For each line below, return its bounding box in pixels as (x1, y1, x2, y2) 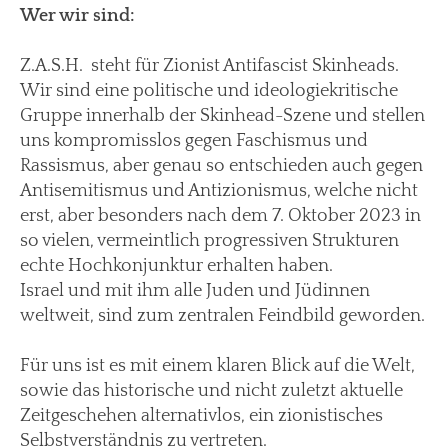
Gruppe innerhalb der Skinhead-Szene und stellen (20, 105, 425, 126)
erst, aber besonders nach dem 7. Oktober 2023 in (20, 205, 421, 226)
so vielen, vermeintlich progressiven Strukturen (20, 230, 399, 251)
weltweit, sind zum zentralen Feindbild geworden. (20, 305, 425, 326)
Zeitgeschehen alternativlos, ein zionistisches (20, 405, 383, 426)
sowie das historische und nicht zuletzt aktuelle (20, 380, 403, 401)
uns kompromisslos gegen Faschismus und (20, 130, 368, 151)
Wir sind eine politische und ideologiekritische (20, 80, 398, 101)
